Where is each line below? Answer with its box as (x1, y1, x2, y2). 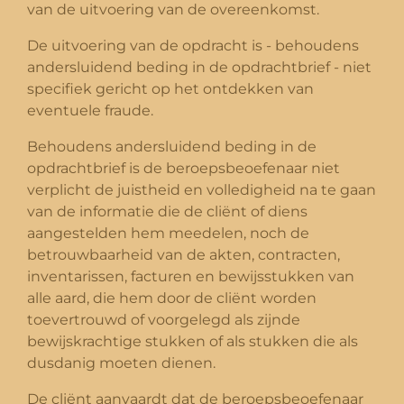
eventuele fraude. (27, 101, 153, 119)
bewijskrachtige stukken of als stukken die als (27, 332, 358, 350)
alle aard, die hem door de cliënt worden (27, 289, 317, 307)
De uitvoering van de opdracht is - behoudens (27, 36, 359, 54)
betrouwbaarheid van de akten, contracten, (27, 245, 340, 263)
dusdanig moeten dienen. (27, 353, 216, 372)
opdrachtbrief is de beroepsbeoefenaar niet (27, 159, 340, 177)
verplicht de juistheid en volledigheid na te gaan (27, 180, 376, 198)
